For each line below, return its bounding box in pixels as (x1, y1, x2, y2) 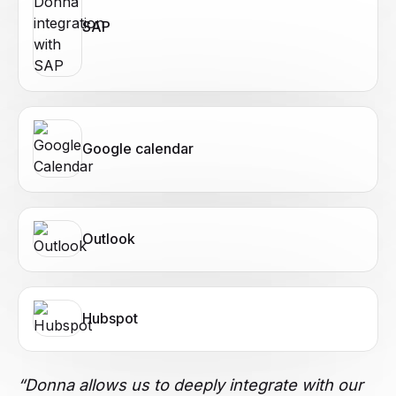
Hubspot (82, 309, 138, 328)
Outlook (82, 230, 135, 248)
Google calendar (82, 140, 194, 158)
